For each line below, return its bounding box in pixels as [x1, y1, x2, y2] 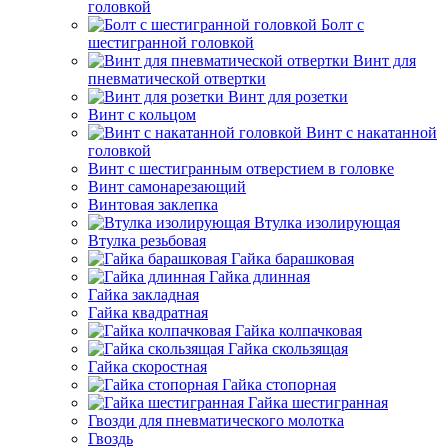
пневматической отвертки [88, 70, 266, 87]
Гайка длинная [209, 268, 310, 285]
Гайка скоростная [88, 358, 207, 375]
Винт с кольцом [88, 106, 196, 123]
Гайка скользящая [228, 340, 348, 357]
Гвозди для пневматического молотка [88, 412, 344, 429]
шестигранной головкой [88, 34, 254, 51]
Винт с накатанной [306, 124, 437, 141]
